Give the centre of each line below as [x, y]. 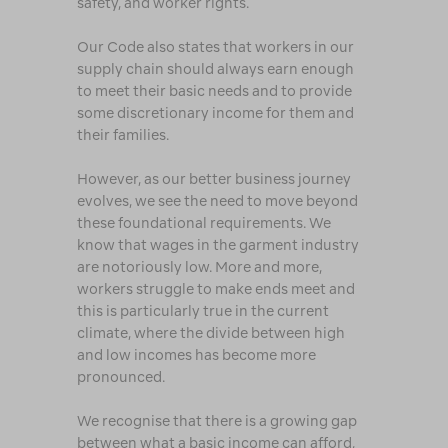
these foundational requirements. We [203, 223]
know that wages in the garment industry [217, 245]
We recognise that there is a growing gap [216, 421]
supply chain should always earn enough [215, 69]
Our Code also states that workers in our [215, 47]
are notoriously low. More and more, [199, 267]
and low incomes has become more [196, 355]
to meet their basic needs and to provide [214, 91]
